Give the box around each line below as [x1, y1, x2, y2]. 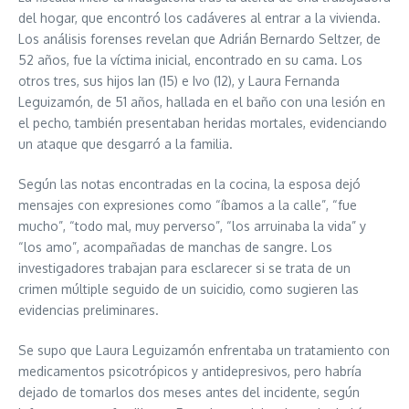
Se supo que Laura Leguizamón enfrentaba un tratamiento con [18, 341, 390, 358]
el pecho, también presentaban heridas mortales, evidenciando [18, 114, 387, 131]
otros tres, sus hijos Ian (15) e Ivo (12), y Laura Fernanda [18, 72, 340, 89]
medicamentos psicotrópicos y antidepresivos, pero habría [18, 362, 362, 379]
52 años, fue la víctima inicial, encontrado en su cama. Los [18, 51, 362, 68]
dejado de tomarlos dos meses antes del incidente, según [18, 383, 360, 400]
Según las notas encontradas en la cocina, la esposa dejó [18, 175, 361, 192]
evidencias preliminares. [18, 301, 159, 318]
